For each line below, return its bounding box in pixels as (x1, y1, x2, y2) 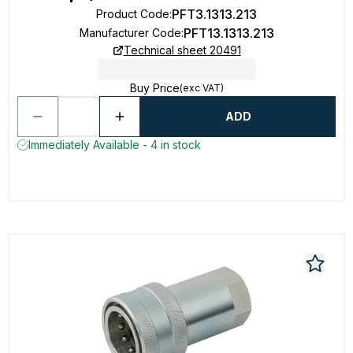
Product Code (96, 7, 169, 20)
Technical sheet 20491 (123, 43, 241, 57)
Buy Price (129, 81, 180, 95)
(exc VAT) (179, 82, 224, 94)
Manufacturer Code (79, 26, 181, 39)
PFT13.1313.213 (183, 25, 274, 41)
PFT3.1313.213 (172, 6, 257, 22)
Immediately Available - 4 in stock (28, 138, 201, 151)
